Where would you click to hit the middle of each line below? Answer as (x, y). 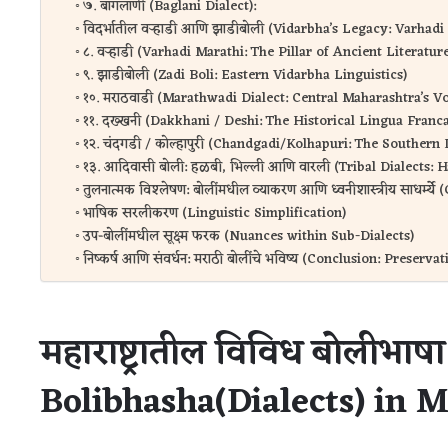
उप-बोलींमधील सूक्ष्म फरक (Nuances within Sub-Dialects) (248, 236)
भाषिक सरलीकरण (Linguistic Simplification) (214, 213)
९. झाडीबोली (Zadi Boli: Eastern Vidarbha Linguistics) (244, 75)
